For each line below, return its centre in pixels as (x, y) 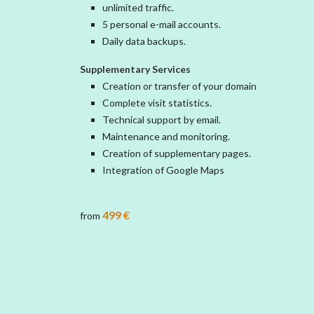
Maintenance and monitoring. (167, 136)
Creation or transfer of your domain (180, 86)
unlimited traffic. (139, 7)
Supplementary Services (135, 69)
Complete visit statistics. (158, 103)
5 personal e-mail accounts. (163, 24)
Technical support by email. (163, 120)
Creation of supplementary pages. (178, 153)
